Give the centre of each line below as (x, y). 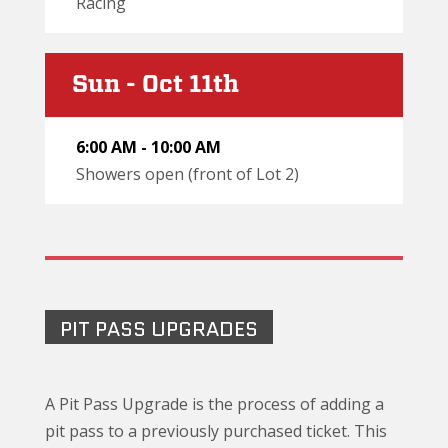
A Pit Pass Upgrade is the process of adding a (214, 403)
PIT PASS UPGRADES (159, 328)
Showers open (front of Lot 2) (187, 173)
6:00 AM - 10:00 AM (148, 146)
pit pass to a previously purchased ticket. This (216, 430)
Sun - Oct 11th (155, 84)
